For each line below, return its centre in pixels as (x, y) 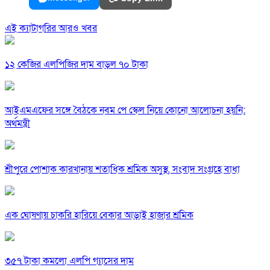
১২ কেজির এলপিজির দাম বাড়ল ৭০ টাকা (77, 65)
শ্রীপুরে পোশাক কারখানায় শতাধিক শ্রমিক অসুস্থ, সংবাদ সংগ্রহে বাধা (122, 170)
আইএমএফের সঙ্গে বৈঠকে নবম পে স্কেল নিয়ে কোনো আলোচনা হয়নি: (125, 111)
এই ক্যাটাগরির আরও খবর (51, 29)
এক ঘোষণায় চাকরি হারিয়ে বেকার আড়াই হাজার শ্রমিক (99, 215)
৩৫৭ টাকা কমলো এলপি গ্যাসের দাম (69, 261)
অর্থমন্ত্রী (17, 124)
